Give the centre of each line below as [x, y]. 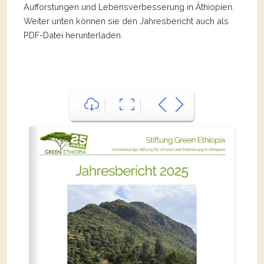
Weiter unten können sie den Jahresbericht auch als [126, 21]
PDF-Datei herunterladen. [73, 35]
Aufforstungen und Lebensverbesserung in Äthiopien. [129, 6]
